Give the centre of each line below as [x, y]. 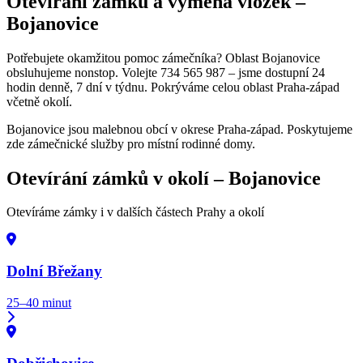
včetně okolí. [39, 101]
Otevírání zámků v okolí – [117, 178]
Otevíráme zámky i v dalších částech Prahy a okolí [135, 212]
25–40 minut [39, 302]
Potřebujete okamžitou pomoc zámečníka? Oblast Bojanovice [163, 58]
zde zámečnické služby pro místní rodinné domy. [131, 143]
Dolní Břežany [54, 271]
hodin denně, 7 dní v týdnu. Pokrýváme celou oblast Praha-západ [173, 87]
